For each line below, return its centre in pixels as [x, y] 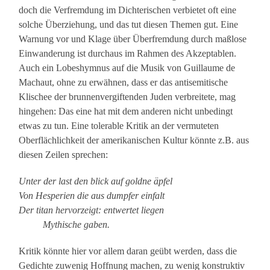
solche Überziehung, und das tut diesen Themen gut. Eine [129, 25]
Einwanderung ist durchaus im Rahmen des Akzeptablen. [128, 54]
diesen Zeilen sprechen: [64, 155]
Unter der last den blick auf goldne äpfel [96, 181]
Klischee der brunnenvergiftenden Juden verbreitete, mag [127, 97]
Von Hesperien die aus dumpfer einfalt [92, 196]
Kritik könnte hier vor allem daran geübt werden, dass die [128, 251]
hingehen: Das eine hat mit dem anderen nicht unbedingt [126, 111]
